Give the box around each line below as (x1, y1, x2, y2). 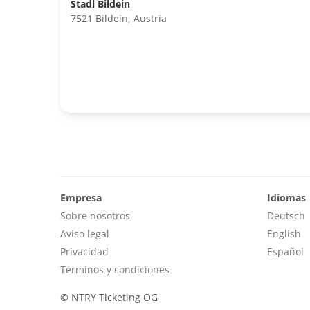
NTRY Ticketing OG (69, 290, 158, 304)
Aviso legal (60, 226, 109, 240)
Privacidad (60, 244, 109, 258)
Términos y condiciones (60, 262, 170, 276)
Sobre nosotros (60, 208, 130, 222)
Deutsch (266, 208, 305, 222)
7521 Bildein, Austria (71, 11, 167, 25)
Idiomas (266, 190, 306, 204)
